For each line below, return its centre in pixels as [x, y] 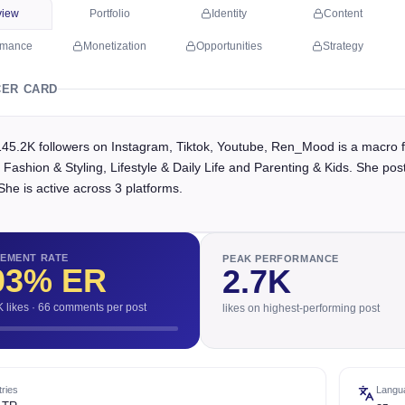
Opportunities [229, 46]
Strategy [343, 46]
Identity [229, 14]
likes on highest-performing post [301, 308]
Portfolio [109, 14]
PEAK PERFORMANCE [281, 259]
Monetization [115, 46]
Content [343, 14]
